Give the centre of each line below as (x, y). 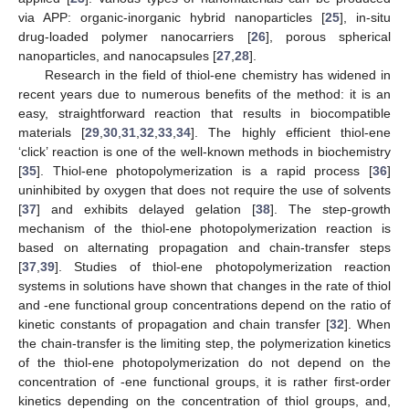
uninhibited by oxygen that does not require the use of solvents (204, 189)
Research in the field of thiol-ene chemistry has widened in (217, 74)
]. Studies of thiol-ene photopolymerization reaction (223, 266)
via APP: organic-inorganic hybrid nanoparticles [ (172, 17)
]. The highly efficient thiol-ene (291, 132)
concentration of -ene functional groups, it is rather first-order (204, 381)
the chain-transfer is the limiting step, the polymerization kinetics (204, 343)
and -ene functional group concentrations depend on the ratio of (204, 304)
